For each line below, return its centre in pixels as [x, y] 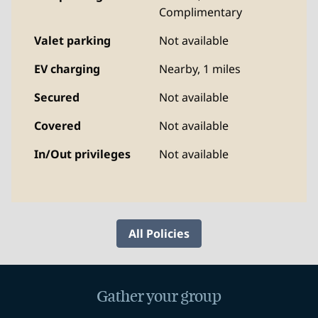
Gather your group [159, 296]
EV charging [67, 69]
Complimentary [201, 12]
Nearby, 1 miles [200, 69]
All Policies [159, 234]
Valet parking [72, 40]
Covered [57, 126]
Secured [57, 97]
